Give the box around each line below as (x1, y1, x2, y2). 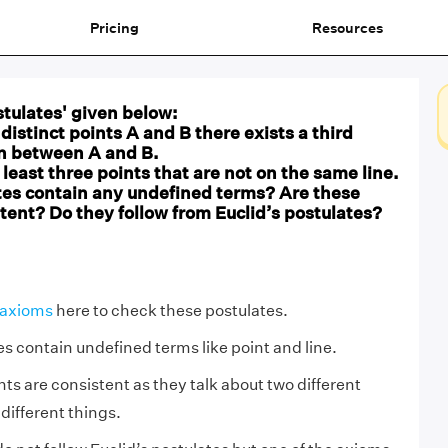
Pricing (89, 18, 139, 37)
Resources (311, 18, 383, 37)
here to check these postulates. (52, 301, 288, 320)
